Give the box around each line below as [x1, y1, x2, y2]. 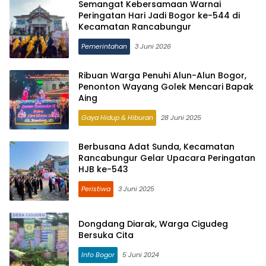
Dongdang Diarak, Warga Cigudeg [78, 217, 228, 230]
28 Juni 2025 [161, 113, 201, 123]
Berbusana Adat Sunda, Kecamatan [78, 141, 235, 153]
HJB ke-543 [78, 163, 128, 176]
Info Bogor [81, 249, 115, 259]
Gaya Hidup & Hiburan [81, 113, 153, 123]
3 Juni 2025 [118, 184, 154, 194]
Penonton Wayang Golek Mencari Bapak [78, 81, 254, 93]
